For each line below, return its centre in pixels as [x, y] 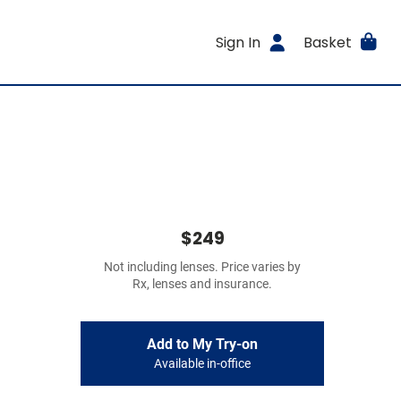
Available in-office [202, 364]
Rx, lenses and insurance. [202, 284]
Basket [327, 42]
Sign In [239, 42]
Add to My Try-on [202, 344]
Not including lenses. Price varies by [202, 267]
